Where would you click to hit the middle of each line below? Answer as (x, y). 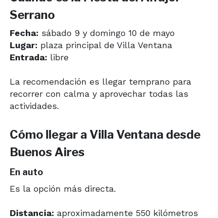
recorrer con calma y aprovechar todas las (99, 94)
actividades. (34, 106)
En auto (26, 172)
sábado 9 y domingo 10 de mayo (107, 33)
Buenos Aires (47, 152)
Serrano (32, 15)
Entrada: (28, 57)
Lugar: (24, 45)
